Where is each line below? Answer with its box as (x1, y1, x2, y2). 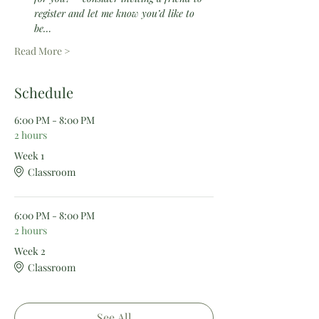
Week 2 (14, 244, 46, 258)
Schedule (14, 83, 73, 102)
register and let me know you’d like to (34, 6, 197, 20)
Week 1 (14, 149, 44, 162)
